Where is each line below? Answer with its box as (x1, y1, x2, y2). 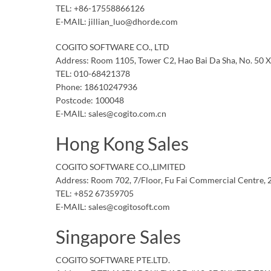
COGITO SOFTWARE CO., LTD (56, 42, 169, 52)
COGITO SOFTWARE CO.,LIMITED (56, 162, 186, 172)
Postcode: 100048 (56, 95, 124, 105)
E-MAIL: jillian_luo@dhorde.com (56, 16, 178, 27)
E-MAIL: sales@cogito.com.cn (56, 108, 166, 119)
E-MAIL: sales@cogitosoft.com (56, 201, 170, 212)
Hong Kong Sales (56, 132, 189, 154)
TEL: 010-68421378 (56, 68, 130, 79)
